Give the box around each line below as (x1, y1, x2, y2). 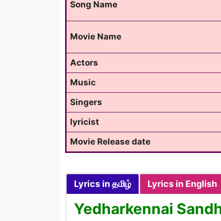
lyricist (70, 116, 99, 127)
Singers (70, 97, 102, 107)
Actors (70, 57, 98, 68)
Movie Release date (70, 136, 150, 147)
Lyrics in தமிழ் (74, 178, 131, 189)
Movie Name (70, 31, 121, 41)
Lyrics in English (147, 178, 217, 189)
